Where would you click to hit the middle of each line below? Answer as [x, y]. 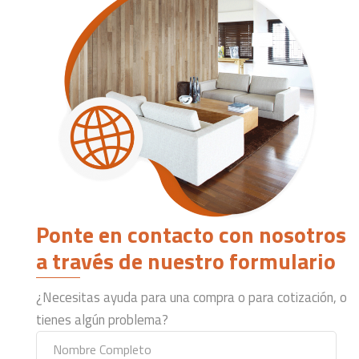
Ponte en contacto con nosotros [191, 234]
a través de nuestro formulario [186, 260]
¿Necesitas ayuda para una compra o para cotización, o [192, 297]
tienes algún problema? [102, 319]
